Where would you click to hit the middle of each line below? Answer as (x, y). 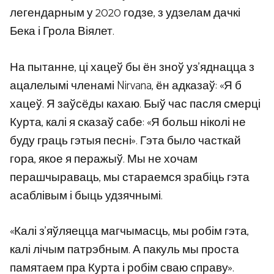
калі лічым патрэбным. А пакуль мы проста (124, 250)
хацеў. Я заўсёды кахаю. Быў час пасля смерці (135, 104)
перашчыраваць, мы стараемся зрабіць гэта (130, 177)
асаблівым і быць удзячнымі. (86, 196)
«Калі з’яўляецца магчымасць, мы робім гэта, (129, 232)
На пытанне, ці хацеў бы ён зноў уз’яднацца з (132, 67)
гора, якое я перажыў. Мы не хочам (104, 159)
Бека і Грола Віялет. (62, 32)
